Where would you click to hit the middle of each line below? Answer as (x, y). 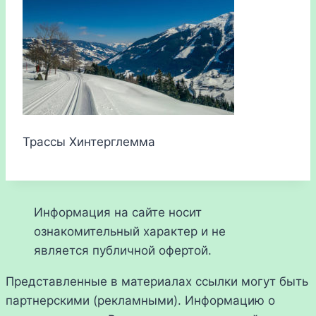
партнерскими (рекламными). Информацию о (140, 301)
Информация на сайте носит (118, 213)
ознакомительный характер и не (130, 232)
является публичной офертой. (123, 251)
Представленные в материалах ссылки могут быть (157, 282)
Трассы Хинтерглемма (89, 142)
